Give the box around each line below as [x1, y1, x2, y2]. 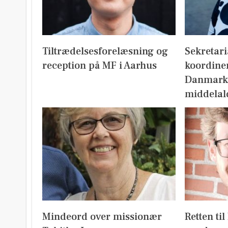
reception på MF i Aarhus [42, 59, 157, 72]
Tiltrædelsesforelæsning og [42, 44, 168, 58]
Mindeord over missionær [42, 210, 162, 224]
